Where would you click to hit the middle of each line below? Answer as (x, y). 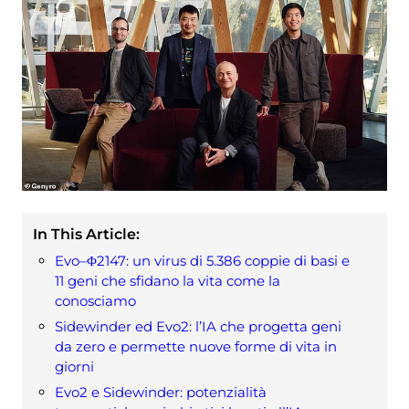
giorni (74, 367)
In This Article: (86, 235)
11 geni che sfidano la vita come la (168, 281)
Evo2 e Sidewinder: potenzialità (161, 393)
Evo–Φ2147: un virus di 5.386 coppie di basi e (202, 261)
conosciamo (95, 301)
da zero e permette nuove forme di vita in (196, 347)
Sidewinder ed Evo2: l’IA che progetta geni (198, 327)
